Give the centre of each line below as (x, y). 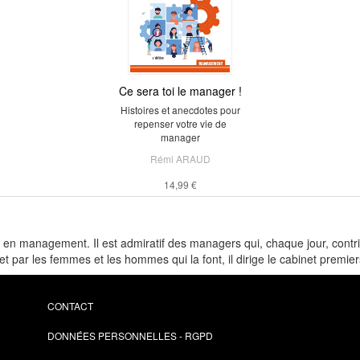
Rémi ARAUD (180, 159)
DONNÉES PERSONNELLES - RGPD (130, 335)
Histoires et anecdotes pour (180, 110)
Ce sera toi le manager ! (180, 91)
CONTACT (70, 306)
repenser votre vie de (180, 123)
